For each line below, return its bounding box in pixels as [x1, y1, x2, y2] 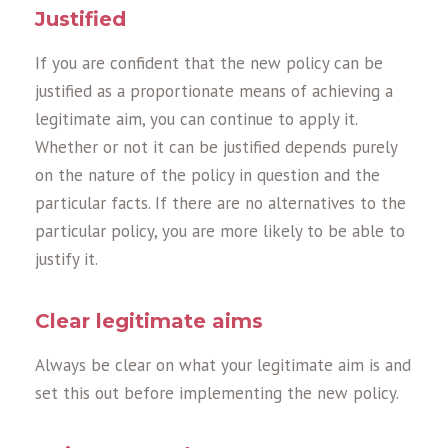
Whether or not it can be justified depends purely [35, 136, 397, 159]
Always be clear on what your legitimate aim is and [35, 354, 411, 377]
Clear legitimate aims [35, 309, 263, 334]
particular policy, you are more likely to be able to [35, 220, 405, 243]
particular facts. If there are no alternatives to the [35, 192, 406, 215]
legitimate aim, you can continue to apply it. [35, 108, 357, 131]
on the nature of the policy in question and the [35, 164, 380, 187]
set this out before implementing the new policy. [35, 382, 399, 405]
